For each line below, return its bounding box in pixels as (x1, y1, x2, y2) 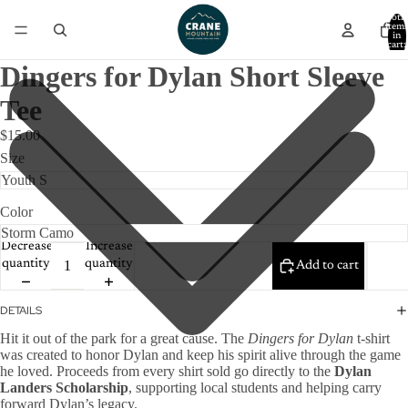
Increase (85, 240, 133, 253)
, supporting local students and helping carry (128, 380, 382, 396)
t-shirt (353, 331, 390, 347)
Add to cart (296, 259, 359, 272)
